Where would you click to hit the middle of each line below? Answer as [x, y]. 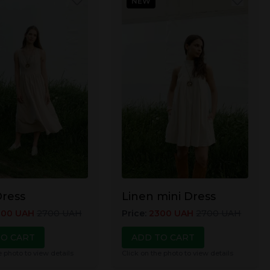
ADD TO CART [163, 238]
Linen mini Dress [169, 197]
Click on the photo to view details [178, 253]
